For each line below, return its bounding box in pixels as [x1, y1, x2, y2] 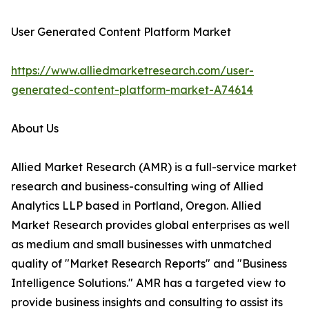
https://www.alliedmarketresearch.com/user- [11, 63, 254, 78]
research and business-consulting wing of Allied [11, 179, 263, 194]
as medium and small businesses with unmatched [11, 237, 272, 252]
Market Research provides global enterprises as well [11, 218, 290, 232]
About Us [11, 121, 59, 136]
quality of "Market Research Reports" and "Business [11, 257, 287, 271]
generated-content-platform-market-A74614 [11, 83, 253, 97]
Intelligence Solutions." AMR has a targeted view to [11, 276, 286, 290]
